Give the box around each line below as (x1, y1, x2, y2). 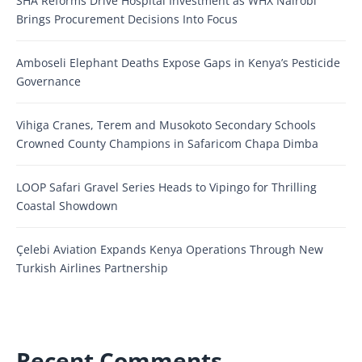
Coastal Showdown (16, 197, 118, 213)
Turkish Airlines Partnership (16, 259, 168, 276)
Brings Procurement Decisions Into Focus (16, 11, 238, 27)
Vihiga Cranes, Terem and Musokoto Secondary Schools (16, 116, 316, 133)
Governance (16, 73, 81, 89)
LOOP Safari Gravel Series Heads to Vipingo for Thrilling (16, 179, 317, 195)
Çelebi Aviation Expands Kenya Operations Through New (16, 241, 323, 257)
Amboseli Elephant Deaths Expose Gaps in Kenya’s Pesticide (16, 54, 340, 70)
